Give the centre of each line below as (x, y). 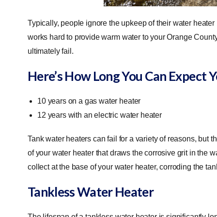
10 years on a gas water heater (90, 101)
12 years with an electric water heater (101, 115)
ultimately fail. (52, 51)
